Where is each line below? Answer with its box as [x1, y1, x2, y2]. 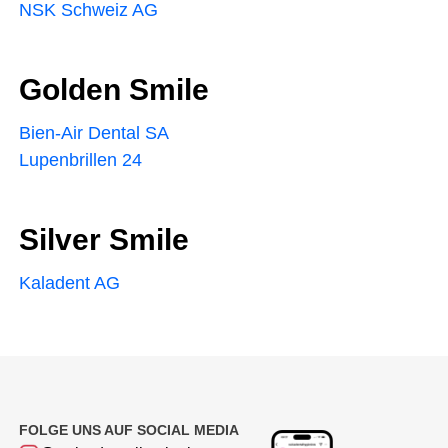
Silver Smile [18, 223, 189, 257]
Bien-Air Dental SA [18, 123, 169, 144]
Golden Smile [18, 73, 209, 107]
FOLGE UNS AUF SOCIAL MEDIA [18, 422, 239, 439]
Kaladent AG [18, 273, 120, 294]
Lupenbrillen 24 [18, 150, 142, 171]
